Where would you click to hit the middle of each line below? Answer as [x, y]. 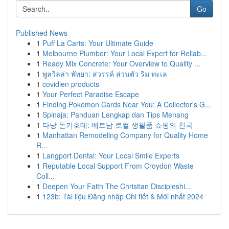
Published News [42, 33]
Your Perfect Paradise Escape [91, 94]
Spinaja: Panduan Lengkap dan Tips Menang [116, 114]
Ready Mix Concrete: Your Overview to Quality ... [121, 63]
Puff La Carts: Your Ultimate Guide [98, 43]
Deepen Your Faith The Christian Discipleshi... [117, 186]
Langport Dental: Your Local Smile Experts [111, 155]
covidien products [71, 84]
